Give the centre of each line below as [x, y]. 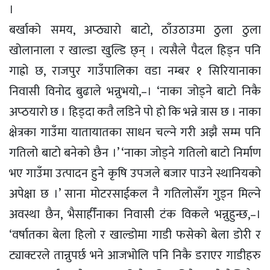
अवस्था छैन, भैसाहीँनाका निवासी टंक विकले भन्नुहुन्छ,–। [135, 214]
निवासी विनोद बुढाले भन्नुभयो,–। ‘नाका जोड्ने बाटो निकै [135, 91]
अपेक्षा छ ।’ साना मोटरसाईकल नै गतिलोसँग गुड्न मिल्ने [135, 194]
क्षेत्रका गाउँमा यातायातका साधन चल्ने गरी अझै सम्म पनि [135, 132]
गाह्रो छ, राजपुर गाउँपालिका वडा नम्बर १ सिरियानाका [135, 71]
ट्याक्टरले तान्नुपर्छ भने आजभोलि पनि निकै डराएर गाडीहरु [135, 255]
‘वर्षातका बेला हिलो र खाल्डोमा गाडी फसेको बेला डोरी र [135, 235]
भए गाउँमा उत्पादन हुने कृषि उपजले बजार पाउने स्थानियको [135, 173]
